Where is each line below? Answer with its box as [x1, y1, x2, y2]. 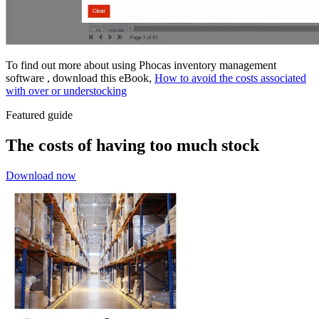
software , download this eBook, [6, 71, 155, 84]
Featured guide [6, 108, 73, 121]
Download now [6, 169, 76, 182]
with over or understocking [6, 84, 127, 97]
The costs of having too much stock [6, 135, 259, 155]
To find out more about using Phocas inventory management [6, 58, 276, 71]
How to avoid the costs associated [155, 71, 306, 84]
